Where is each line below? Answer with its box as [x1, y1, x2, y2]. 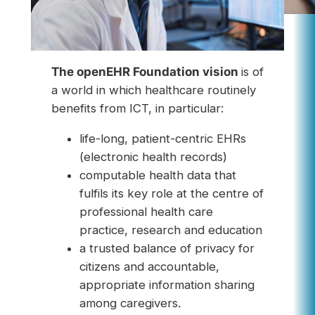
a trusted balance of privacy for [79, 241, 255, 256]
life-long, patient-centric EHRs [79, 131, 246, 146]
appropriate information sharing [79, 278, 255, 292]
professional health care [79, 205, 213, 219]
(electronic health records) [79, 150, 227, 165]
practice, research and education [79, 223, 262, 238]
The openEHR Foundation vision [51, 65, 241, 79]
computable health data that [79, 168, 236, 183]
